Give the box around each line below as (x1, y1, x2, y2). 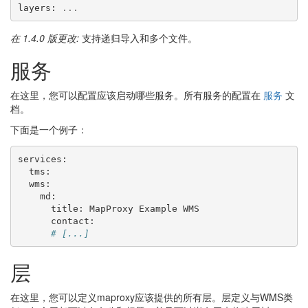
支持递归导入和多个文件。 (82, 31, 197, 45)
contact (50, 215, 89, 226)
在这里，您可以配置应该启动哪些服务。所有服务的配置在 (10, 88, 263, 102)
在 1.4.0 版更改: (10, 31, 82, 45)
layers (17, 2, 51, 13)
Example (138, 203, 177, 214)
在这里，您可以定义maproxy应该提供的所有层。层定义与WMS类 (10, 290, 293, 304)
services (17, 153, 62, 164)
